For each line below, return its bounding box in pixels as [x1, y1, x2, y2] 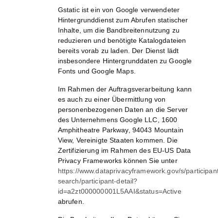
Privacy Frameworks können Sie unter [57, 157, 178, 165]
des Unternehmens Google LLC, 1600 [57, 116, 178, 124]
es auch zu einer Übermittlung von [57, 95, 166, 104]
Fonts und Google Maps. [57, 67, 136, 75]
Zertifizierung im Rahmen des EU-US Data [57, 146, 191, 155]
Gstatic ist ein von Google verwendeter [57, 6, 180, 14]
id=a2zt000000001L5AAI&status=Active [57, 187, 182, 196]
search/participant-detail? [57, 177, 138, 185]
